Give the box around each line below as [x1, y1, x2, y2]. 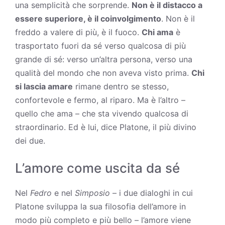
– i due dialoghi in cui [110, 187, 193, 198]
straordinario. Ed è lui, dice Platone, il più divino [15, 122, 196, 132]
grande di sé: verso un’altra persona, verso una [15, 54, 192, 64]
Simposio [75, 187, 110, 198]
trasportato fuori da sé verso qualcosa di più [15, 40, 186, 51]
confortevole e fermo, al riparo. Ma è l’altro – [15, 94, 185, 105]
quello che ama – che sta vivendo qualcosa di [15, 108, 188, 119]
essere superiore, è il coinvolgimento [15, 13, 161, 24]
